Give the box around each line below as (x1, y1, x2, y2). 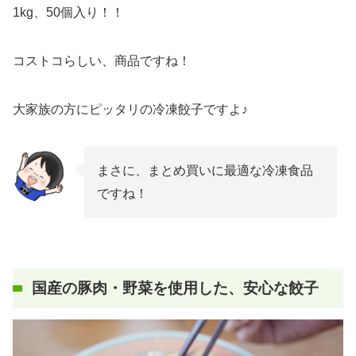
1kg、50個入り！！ (13, 6, 124, 20)
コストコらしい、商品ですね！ (13, 54, 191, 68)
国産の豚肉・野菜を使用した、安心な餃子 (32, 280, 319, 297)
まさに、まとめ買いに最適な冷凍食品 (97, 164, 313, 178)
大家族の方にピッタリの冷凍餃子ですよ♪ (13, 103, 248, 117)
